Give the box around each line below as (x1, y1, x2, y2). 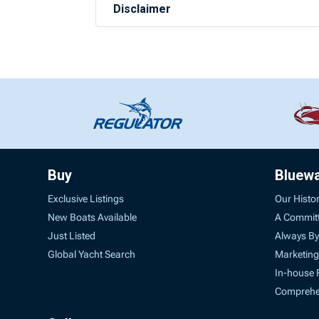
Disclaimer (113, 2, 172, 16)
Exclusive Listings (48, 192, 125, 204)
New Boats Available (48, 211, 137, 223)
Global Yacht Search (48, 248, 136, 260)
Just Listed (48, 229, 96, 241)
